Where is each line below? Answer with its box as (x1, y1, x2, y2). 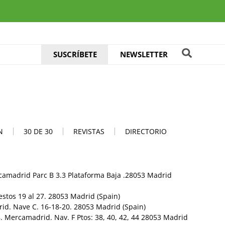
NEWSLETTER (120, 49, 168, 59)
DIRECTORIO (125, 126, 167, 136)
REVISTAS (73, 126, 104, 136)
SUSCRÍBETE (53, 49, 97, 59)
